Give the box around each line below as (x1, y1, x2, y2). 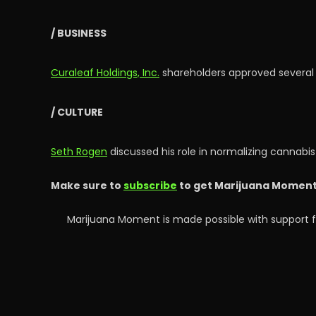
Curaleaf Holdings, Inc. (51, 66, 159, 80)
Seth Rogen (51, 145, 107, 159)
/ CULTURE (51, 105, 103, 119)
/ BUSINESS (51, 26, 107, 40)
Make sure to (51, 178, 123, 193)
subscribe (123, 178, 177, 193)
